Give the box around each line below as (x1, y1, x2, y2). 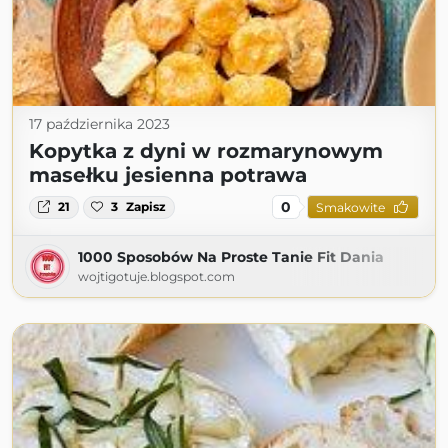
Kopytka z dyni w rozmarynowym (29, 139, 383, 164)
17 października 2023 (29, 115, 170, 134)
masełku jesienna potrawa (29, 163, 307, 188)
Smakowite (315, 199, 385, 215)
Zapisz (126, 199, 167, 215)
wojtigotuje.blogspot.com (78, 269, 235, 285)
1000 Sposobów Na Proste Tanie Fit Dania (78, 248, 384, 267)
